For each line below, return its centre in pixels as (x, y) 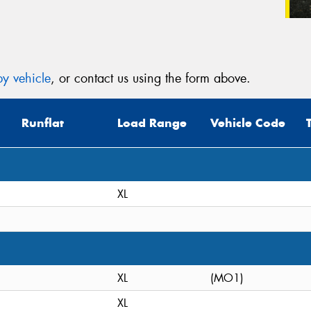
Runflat (43, 123)
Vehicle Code (248, 123)
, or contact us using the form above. (151, 79)
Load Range (152, 123)
